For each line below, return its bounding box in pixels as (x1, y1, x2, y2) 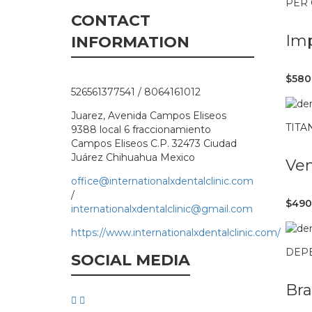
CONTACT (71, 11, 150, 31)
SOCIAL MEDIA (71, 251, 190, 270)
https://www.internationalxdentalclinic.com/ (71, 226, 281, 240)
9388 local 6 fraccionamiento (71, 123, 211, 136)
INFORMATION (71, 33, 189, 52)
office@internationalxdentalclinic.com (71, 175, 253, 188)
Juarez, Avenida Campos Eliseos (71, 109, 226, 123)
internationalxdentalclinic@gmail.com (71, 203, 253, 216)
